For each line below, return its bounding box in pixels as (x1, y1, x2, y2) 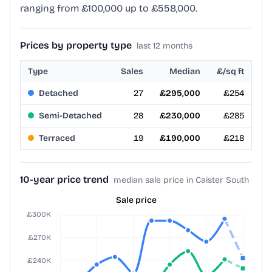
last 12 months (137, 41, 192, 52)
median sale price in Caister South (114, 175, 249, 186)
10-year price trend (20, 174, 109, 186)
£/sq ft (217, 66, 244, 77)
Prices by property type (20, 39, 132, 52)
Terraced (39, 133, 75, 144)
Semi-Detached (39, 110, 102, 121)
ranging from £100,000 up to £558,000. (20, 2, 197, 15)
